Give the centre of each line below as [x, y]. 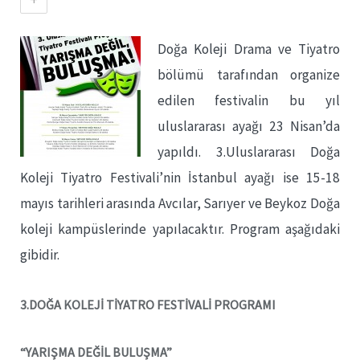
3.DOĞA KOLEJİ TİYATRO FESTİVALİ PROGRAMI [148, 304]
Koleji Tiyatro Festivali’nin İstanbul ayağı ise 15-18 [180, 178]
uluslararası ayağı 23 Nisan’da [249, 126]
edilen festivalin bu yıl [249, 100]
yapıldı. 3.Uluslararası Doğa [249, 152]
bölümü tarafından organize [249, 75]
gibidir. [40, 255]
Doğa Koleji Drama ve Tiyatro [249, 49]
